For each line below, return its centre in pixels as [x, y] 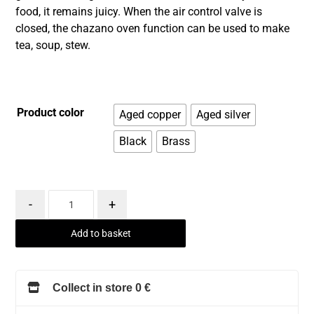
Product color [51, 113]
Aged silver [224, 115]
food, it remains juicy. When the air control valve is [139, 12]
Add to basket [101, 234]
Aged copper [150, 115]
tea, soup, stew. [53, 46]
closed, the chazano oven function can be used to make [153, 29]
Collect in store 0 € [102, 288]
